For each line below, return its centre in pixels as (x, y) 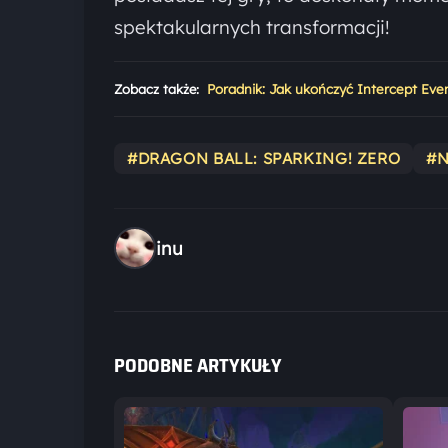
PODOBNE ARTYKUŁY (198, 365)
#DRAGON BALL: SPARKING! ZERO (264, 159)
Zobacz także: (156, 89)
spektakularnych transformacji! (252, 26)
